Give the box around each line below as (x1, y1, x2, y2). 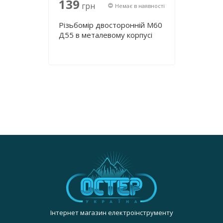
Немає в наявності (114, 1, 165, 9)
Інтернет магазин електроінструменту (50, 208, 173, 217)
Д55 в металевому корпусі (58, 30, 152, 40)
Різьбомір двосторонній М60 (58, 20, 162, 30)
